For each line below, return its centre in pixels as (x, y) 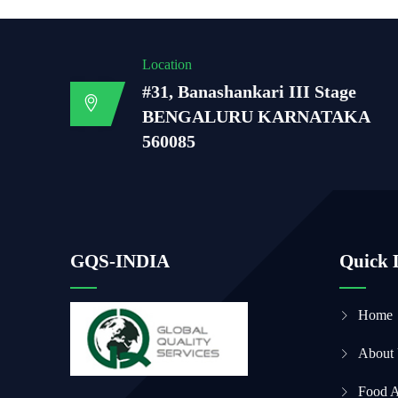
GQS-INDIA (120, 261)
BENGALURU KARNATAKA (256, 116)
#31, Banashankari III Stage (250, 92)
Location (167, 64)
